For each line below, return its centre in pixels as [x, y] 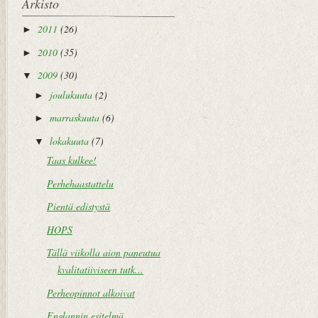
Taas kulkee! [71, 160]
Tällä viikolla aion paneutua [103, 252]
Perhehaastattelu [80, 183]
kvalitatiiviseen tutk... [100, 269]
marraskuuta [74, 117]
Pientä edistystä [78, 206]
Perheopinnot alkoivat [91, 292]
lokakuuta [69, 141]
